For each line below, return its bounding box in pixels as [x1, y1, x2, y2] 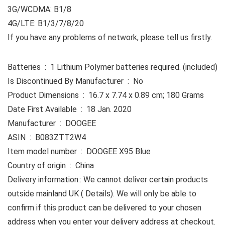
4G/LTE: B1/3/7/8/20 [8, 19, 84, 29]
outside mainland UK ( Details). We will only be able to [8, 189, 196, 199]
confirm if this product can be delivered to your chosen [8, 203, 201, 213]
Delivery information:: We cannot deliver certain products [8, 175, 208, 185]
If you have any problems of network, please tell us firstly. [8, 33, 212, 43]
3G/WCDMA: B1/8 [8, 5, 71, 15]
